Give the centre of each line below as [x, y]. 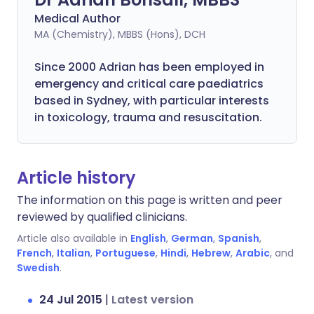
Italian [74, 253]
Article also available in [72, 238]
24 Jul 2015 [72, 300]
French [34, 253]
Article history [76, 178]
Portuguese [125, 253]
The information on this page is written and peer [150, 200]
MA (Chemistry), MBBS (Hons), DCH [120, 34]
